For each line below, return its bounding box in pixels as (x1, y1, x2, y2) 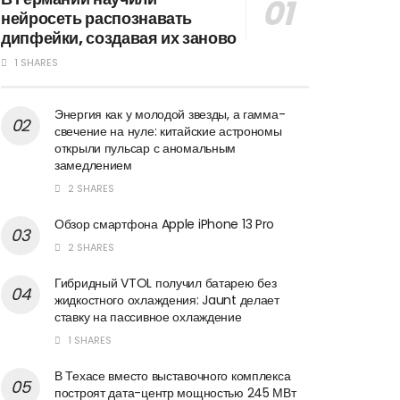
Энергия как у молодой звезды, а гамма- (54, 104, 286, 123)
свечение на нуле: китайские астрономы (54, 121, 282, 140)
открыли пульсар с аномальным (54, 138, 237, 157)
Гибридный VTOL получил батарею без (54, 273, 277, 292)
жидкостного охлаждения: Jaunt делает (54, 290, 279, 309)
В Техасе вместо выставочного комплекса (54, 366, 291, 385)
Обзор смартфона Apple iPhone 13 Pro (54, 214, 275, 233)
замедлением (54, 155, 132, 174)
